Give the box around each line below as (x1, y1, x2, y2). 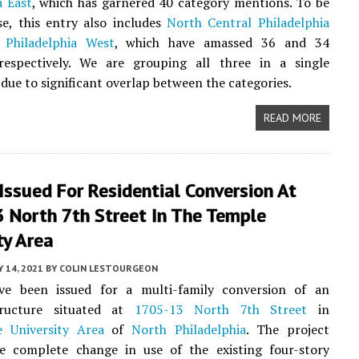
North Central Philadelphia (167, 14, 329, 31)
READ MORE (263, 111, 321, 125)
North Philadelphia (131, 321, 247, 338)
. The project (246, 321, 329, 338)
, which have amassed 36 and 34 (114, 34, 329, 51)
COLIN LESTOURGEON (59, 262, 158, 274)
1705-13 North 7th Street (134, 301, 308, 318)
